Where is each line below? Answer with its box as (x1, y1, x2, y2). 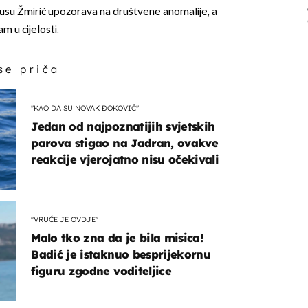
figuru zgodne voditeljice (31, 264, 171, 278)
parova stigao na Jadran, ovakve (31, 136, 219, 151)
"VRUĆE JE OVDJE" (31, 214, 99, 224)
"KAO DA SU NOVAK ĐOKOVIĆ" (31, 102, 140, 113)
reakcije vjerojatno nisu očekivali (31, 153, 219, 167)
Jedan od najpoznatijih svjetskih (31, 120, 215, 134)
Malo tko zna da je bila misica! (31, 231, 204, 245)
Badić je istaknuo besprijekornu (31, 247, 211, 262)
